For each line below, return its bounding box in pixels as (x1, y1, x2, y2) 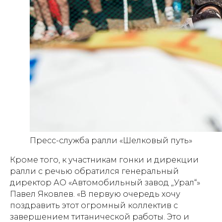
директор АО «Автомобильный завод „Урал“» (10, 178, 200, 187)
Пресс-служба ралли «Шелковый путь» (30, 136, 192, 145)
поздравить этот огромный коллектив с (10, 201, 178, 210)
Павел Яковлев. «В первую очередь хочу (10, 189, 180, 199)
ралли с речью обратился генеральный (10, 166, 179, 176)
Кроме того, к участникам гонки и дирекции (10, 155, 199, 165)
